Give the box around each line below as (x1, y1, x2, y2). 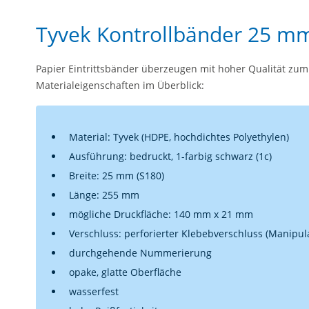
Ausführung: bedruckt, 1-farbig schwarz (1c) (69, 150, 272, 163)
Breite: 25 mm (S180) (69, 169, 164, 182)
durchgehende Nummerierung (69, 246, 212, 259)
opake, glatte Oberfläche (69, 266, 181, 279)
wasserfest (69, 285, 119, 298)
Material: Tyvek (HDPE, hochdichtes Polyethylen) (69, 130, 289, 143)
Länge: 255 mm (69, 188, 139, 201)
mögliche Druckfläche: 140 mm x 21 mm (69, 208, 253, 221)
